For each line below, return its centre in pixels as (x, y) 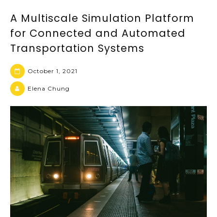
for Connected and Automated (98, 33)
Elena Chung (49, 88)
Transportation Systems (77, 48)
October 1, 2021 (53, 71)
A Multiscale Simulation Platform (102, 18)
